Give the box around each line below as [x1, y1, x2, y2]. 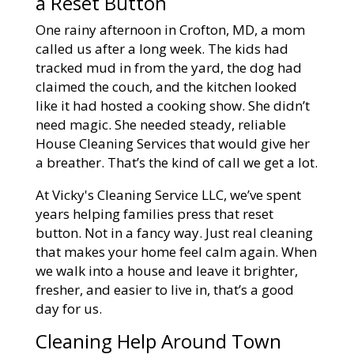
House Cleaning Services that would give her [35, 134, 310, 153]
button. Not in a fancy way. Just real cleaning [35, 224, 313, 242]
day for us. [35, 299, 102, 318]
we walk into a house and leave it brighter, [35, 262, 298, 280]
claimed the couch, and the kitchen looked [35, 77, 297, 96]
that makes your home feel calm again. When [35, 243, 317, 261]
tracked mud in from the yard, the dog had [35, 58, 302, 77]
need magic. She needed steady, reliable [35, 115, 286, 134]
